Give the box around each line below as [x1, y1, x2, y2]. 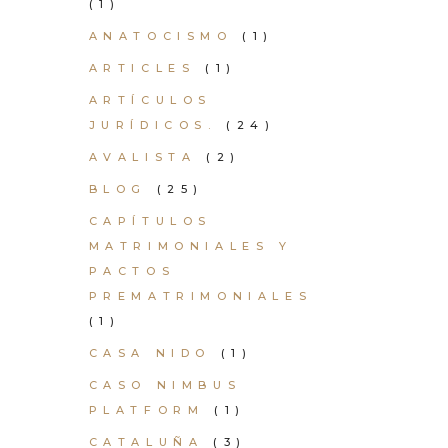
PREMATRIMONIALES [88, 289, 313, 303]
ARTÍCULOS [88, 93, 212, 107]
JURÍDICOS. [88, 118, 217, 132]
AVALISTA [88, 150, 197, 164]
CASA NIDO [88, 346, 211, 360]
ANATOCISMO [88, 29, 233, 43]
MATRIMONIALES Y [88, 239, 293, 253]
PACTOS [88, 264, 176, 278]
